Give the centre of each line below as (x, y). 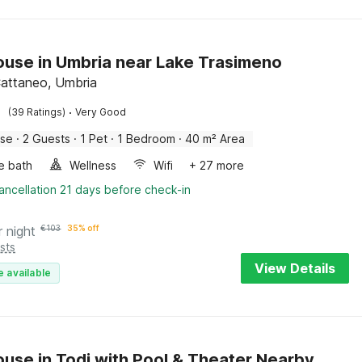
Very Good (101, 112)
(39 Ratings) (37, 112)
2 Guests (47, 139)
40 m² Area (215, 139)
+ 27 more (217, 165)
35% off (84, 228)
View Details (295, 268)
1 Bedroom (147, 139)
